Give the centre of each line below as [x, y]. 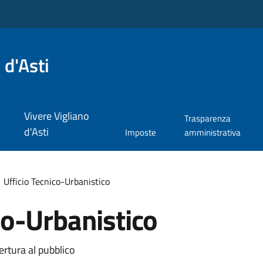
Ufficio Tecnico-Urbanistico [56, 181]
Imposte [141, 133]
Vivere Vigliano [56, 116]
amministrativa [212, 133]
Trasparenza [207, 119]
